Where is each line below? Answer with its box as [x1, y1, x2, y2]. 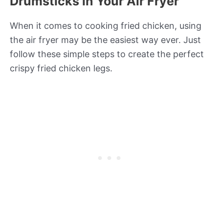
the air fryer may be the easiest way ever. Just [10, 34, 201, 45]
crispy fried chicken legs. [10, 63, 112, 73]
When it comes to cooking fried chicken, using [10, 20, 201, 31]
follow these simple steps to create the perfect [10, 48, 204, 59]
